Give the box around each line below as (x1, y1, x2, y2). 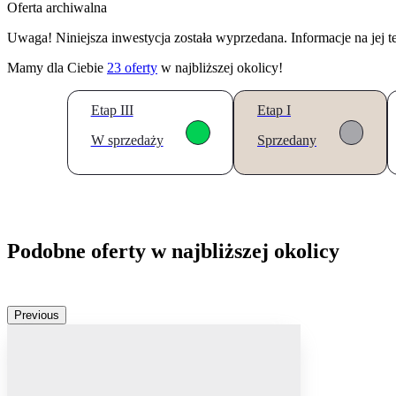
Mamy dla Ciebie (7, 60, 107, 76)
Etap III (90, 103, 133, 118)
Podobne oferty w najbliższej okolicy (7, 240, 339, 263)
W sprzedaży (90, 133, 164, 148)
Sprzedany (256, 133, 316, 148)
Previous (14, 308, 59, 323)
